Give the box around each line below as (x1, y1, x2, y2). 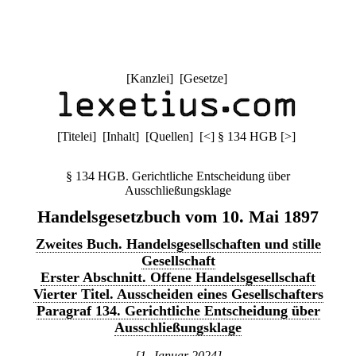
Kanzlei (130, 72, 169, 85)
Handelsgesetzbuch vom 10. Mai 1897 (37, 207, 319, 226)
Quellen (149, 130, 189, 143)
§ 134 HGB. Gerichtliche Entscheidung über (66, 169, 290, 183)
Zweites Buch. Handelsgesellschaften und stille (35, 236, 321, 252)
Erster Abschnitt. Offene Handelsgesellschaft (41, 269, 315, 285)
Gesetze (183, 72, 223, 85)
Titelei (61, 130, 92, 143)
